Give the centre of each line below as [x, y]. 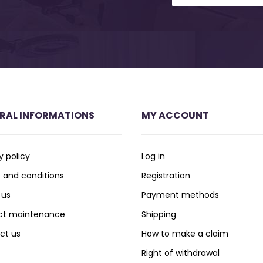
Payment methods [181, 195]
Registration [166, 175]
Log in [154, 156]
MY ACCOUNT [176, 115]
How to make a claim [185, 233]
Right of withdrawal [181, 253]
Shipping [159, 214]
